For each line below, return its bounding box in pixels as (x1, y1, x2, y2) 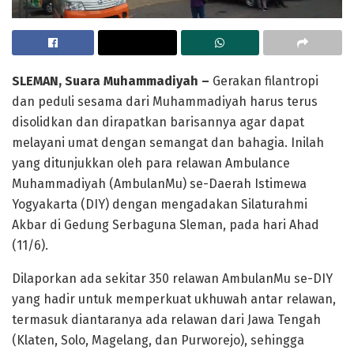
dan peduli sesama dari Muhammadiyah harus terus (12, 93, 318, 109)
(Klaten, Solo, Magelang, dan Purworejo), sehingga (12, 332, 304, 348)
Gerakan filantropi (209, 73, 318, 88)
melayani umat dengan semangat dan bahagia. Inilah (12, 134, 324, 150)
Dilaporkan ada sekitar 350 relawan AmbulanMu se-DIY (12, 270, 333, 286)
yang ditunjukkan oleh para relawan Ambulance (12, 155, 290, 171)
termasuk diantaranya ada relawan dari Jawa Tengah (12, 311, 321, 327)
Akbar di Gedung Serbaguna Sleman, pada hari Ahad (12, 217, 319, 232)
